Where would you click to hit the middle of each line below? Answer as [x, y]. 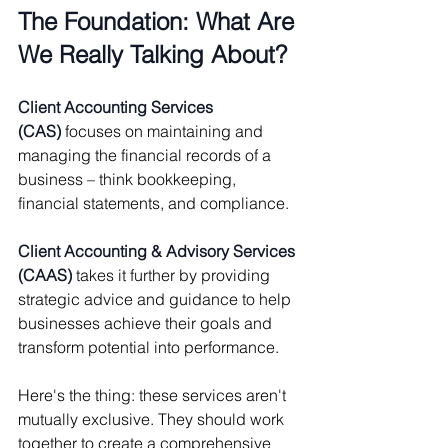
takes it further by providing [173, 274]
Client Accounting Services [117, 106]
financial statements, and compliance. [153, 202]
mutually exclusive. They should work [153, 418]
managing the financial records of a [146, 154]
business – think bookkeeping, [129, 178]
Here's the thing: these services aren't [154, 394]
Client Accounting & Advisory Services [158, 250]
